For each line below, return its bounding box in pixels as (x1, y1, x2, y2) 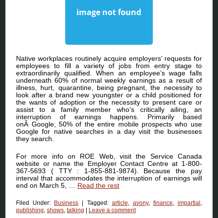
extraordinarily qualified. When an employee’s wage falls (16, 69, 202, 77)
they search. (16, 134, 54, 143)
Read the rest (77, 181, 120, 189)
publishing (16, 206, 44, 214)
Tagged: (87, 199, 112, 206)
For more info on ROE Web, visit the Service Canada (16, 152, 202, 160)
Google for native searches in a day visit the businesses (16, 127, 202, 135)
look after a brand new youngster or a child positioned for (16, 91, 202, 99)
